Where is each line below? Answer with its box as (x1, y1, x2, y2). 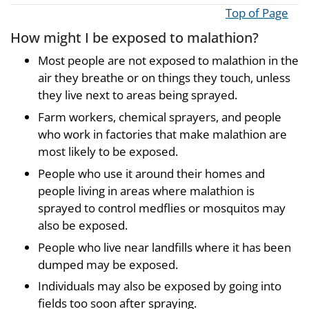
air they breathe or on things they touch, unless (38, 70, 290, 86)
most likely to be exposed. (38, 143, 178, 159)
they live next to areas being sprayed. (38, 87, 237, 103)
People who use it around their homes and (38, 165, 265, 181)
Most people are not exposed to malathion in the (38, 52, 299, 69)
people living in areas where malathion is (38, 182, 255, 199)
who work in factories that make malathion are (38, 126, 287, 142)
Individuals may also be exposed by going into (38, 278, 281, 295)
